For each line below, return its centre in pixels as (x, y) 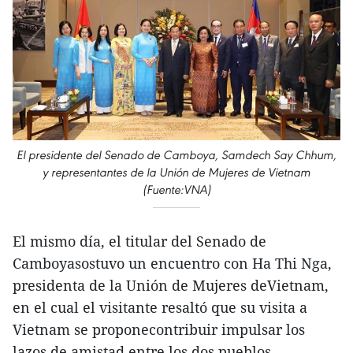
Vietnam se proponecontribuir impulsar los (159, 329)
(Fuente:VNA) (176, 190)
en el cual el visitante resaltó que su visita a (160, 307)
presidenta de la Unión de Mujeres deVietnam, (171, 285)
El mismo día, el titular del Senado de (139, 241)
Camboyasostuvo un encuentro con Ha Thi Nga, (172, 263)
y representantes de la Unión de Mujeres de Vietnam (176, 172)
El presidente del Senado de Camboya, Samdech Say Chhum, (176, 155)
